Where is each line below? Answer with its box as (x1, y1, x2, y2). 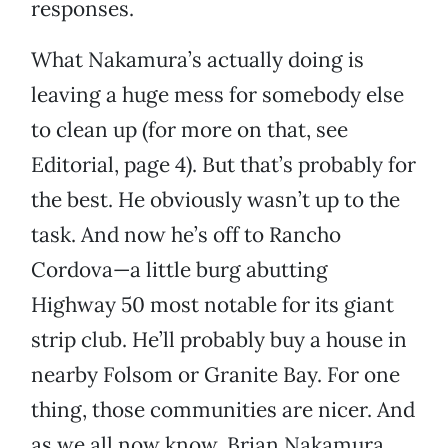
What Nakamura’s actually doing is (31, 46, 364, 74)
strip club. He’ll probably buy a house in (31, 326, 407, 354)
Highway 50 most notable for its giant (31, 291, 394, 319)
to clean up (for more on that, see (31, 116, 348, 144)
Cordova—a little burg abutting (31, 256, 328, 284)
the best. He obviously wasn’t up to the (31, 186, 400, 214)
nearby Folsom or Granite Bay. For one (31, 361, 400, 389)
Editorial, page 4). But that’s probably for (31, 151, 416, 179)
